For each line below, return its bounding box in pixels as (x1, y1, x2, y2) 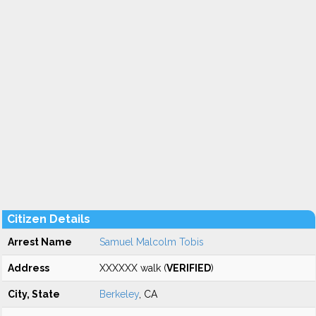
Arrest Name (8, 236, 72, 248)
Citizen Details (7, 212, 90, 226)
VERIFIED (166, 262, 211, 274)
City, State (8, 288, 60, 300)
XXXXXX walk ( (99, 262, 166, 274)
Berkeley (99, 288, 139, 300)
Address (8, 262, 49, 274)
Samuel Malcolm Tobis (99, 236, 204, 248)
